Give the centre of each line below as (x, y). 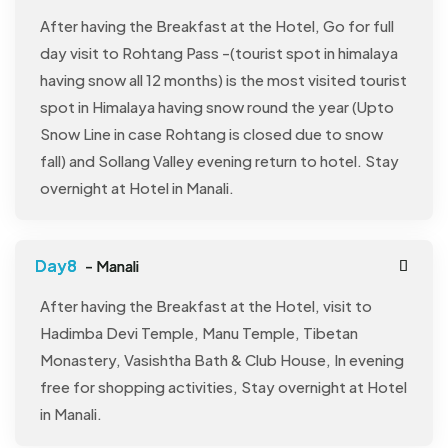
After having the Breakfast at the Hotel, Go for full (217, 26)
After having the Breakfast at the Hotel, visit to (206, 306)
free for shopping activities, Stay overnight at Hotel (223, 387)
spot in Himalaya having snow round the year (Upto (217, 107)
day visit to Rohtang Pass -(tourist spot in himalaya (219, 53)
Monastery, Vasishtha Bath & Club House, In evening (222, 360)
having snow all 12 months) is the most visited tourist (223, 80)
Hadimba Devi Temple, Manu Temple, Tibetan (199, 333)
